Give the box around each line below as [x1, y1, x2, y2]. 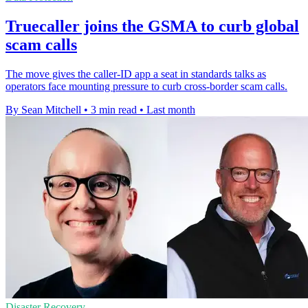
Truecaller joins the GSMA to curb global [5, 17, 299, 36]
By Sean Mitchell [5, 104, 81, 115]
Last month [146, 104, 195, 115]
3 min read [91, 104, 137, 115]
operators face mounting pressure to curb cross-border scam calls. [5, 80, 287, 92]
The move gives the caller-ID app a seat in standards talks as [5, 68, 266, 80]
